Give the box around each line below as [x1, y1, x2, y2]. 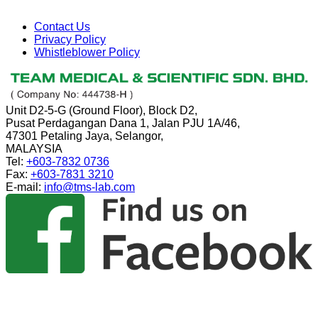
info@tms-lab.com [44, 181, 135, 194]
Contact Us [34, 20, 90, 33]
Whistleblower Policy [34, 45, 140, 58]
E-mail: [6, 181, 44, 194]
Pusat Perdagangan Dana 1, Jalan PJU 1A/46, [6, 117, 240, 130]
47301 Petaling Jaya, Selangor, [6, 130, 163, 143]
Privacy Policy [34, 33, 106, 45]
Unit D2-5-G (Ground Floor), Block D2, [6, 104, 197, 117]
